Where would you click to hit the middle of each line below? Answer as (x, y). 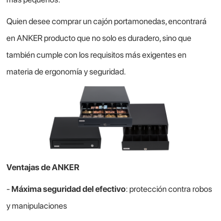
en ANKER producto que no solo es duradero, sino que (99, 38)
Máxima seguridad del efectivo (69, 189)
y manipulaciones (37, 206)
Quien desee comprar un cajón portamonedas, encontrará (107, 21)
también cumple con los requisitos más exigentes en (97, 55)
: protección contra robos (169, 189)
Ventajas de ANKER (43, 167)
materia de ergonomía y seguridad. (66, 72)
